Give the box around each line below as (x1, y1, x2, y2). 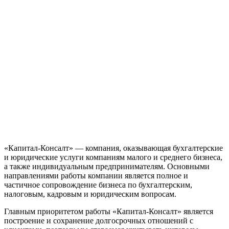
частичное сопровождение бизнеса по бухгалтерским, (4, 180, 192, 189)
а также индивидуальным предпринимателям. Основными (4, 162, 210, 171)
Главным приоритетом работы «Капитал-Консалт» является (4, 207, 213, 216)
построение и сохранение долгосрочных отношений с (4, 216, 193, 225)
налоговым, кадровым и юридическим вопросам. (4, 189, 176, 198)
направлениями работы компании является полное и (4, 171, 188, 180)
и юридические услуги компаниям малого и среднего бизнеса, (4, 152, 222, 162)
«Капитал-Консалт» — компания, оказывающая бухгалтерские (4, 143, 223, 152)
